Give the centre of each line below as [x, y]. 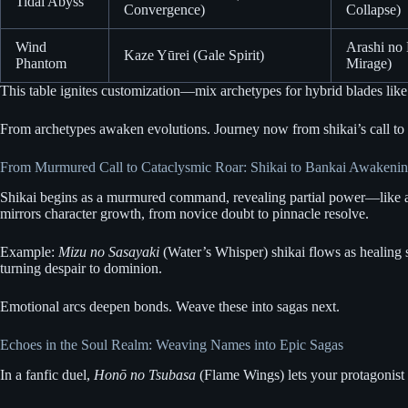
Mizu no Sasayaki [109, 251]
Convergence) [164, 10]
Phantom [41, 64]
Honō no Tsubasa [145, 374]
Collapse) [373, 10]
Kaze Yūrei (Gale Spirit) [194, 56]
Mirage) [369, 64]
